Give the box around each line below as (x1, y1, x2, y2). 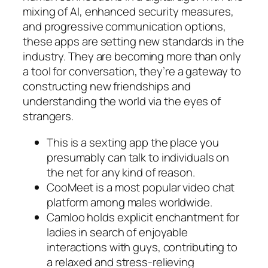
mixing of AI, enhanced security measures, (23, 4, 234, 20)
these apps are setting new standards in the (23, 33, 244, 50)
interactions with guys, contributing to (47, 239, 238, 255)
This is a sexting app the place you (47, 134, 219, 150)
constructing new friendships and (23, 78, 191, 95)
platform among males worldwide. (47, 194, 212, 210)
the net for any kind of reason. (47, 164, 195, 180)
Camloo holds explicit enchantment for (47, 209, 240, 225)
